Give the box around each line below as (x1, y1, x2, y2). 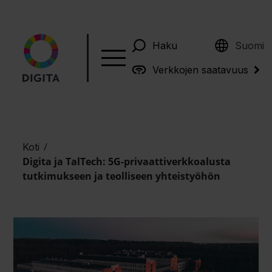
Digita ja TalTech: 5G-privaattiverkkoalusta (22, 155, 231, 168)
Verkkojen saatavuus (152, 63, 248, 76)
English (223, 34, 256, 47)
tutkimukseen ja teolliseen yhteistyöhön (22, 169, 221, 183)
